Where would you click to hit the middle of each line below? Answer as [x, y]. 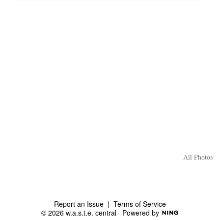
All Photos [198, 157]
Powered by [141, 212]
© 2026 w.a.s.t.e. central [82, 212]
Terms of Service [140, 204]
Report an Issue [79, 204]
